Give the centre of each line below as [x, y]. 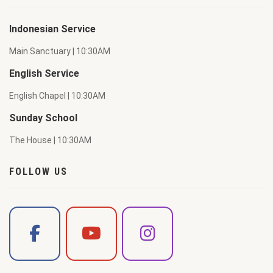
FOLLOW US [38, 172]
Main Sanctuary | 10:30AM [60, 51]
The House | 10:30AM [50, 140]
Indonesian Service [52, 29]
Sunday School [43, 118]
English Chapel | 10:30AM [57, 96]
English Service [44, 73]
